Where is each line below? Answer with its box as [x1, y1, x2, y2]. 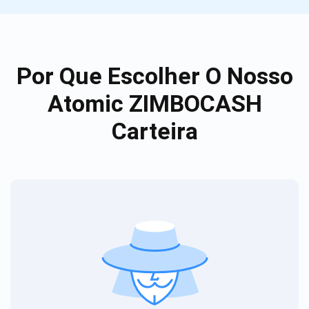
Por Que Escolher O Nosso [16, 61, 293, 90]
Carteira [111, 117, 198, 145]
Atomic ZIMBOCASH [47, 89, 262, 117]
